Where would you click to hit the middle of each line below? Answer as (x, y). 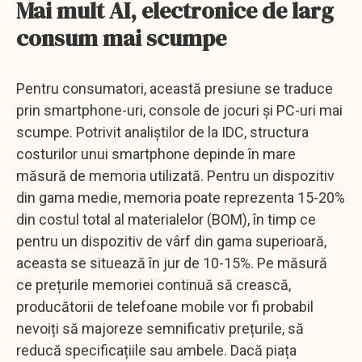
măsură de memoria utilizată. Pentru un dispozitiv (175, 175)
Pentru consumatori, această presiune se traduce (175, 88)
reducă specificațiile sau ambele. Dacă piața (156, 350)
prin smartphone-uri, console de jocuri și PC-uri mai (179, 110)
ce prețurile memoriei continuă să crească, (154, 284)
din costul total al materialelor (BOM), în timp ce (166, 219)
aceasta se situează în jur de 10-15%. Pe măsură (172, 263)
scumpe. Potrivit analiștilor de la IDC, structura (162, 132)
